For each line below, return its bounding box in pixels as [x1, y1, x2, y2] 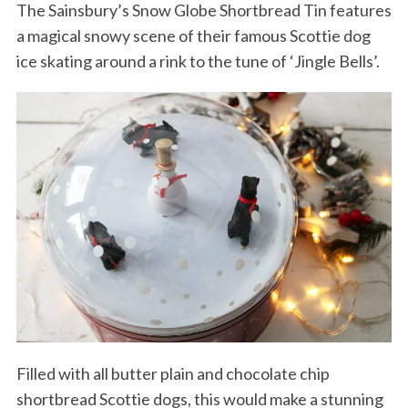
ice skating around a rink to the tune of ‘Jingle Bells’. [15, 50, 380, 71]
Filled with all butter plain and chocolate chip [15, 362, 330, 383]
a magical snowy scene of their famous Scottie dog [15, 25, 371, 46]
